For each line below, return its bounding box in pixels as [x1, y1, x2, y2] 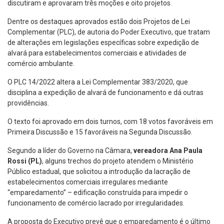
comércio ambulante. [7, 59, 74, 67]
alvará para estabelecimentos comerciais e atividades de [7, 48, 186, 57]
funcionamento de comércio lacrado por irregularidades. [7, 198, 184, 207]
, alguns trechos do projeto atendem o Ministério [42, 156, 193, 165]
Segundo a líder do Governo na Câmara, [7, 146, 133, 154]
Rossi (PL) [7, 156, 42, 165]
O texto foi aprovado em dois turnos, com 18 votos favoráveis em [7, 117, 213, 125]
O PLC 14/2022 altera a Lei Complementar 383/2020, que [7, 77, 188, 86]
